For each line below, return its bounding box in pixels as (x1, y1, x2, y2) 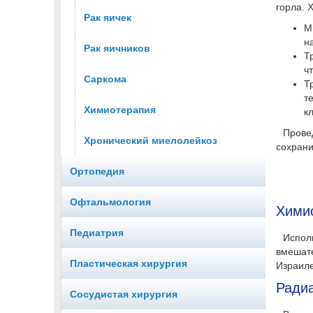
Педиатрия (70, 227, 124, 239)
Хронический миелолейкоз (84, 135, 217, 147)
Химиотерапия (84, 104, 156, 116)
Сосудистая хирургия (70, 289, 177, 300)
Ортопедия (70, 166, 124, 177)
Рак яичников (84, 43, 150, 54)
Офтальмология (70, 196, 151, 208)
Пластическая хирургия (70, 258, 187, 270)
